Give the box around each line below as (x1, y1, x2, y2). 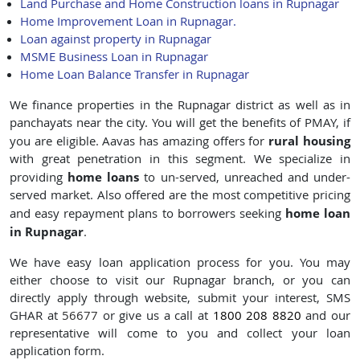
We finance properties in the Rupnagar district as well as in (10, 97, 350, 113)
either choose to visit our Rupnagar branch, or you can (10, 272, 350, 288)
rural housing (268, 133, 351, 149)
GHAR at (10, 308, 63, 324)
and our (305, 308, 351, 324)
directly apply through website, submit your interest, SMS (10, 290, 350, 306)
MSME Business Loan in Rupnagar (19, 49, 208, 65)
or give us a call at (98, 308, 213, 324)
